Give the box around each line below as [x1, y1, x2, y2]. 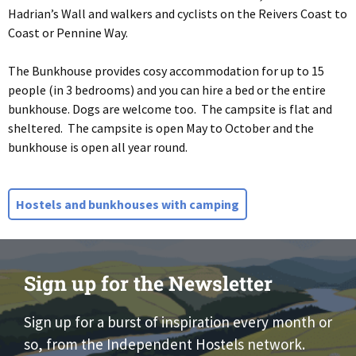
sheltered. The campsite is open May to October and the [8, 119, 314, 136]
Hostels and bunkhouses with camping [16, 195, 239, 212]
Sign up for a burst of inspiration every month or [24, 311, 332, 331]
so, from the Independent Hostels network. [24, 334, 305, 354]
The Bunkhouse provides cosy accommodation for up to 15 [8, 62, 324, 79]
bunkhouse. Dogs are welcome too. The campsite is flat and [8, 100, 332, 117]
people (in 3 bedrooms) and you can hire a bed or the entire [8, 81, 326, 98]
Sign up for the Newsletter [24, 269, 273, 296]
